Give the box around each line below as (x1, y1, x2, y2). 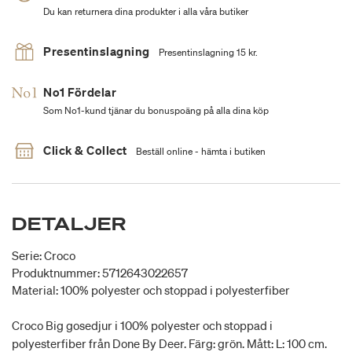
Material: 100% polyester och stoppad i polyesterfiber (12, 282, 290, 299)
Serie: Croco (12, 247, 75, 264)
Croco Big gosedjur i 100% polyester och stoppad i (12, 317, 273, 334)
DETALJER (12, 212, 126, 236)
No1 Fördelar (43, 84, 116, 101)
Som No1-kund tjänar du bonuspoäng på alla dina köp (43, 104, 269, 118)
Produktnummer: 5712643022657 (12, 265, 188, 281)
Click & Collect (43, 142, 127, 159)
